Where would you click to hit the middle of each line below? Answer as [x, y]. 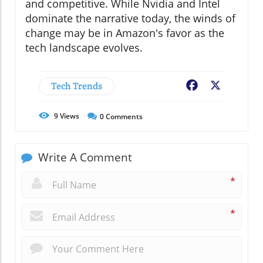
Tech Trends [77, 86]
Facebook [221, 87]
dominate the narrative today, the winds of [130, 18]
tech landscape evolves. [84, 48]
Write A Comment [84, 158]
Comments [123, 117]
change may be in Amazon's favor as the [125, 33]
